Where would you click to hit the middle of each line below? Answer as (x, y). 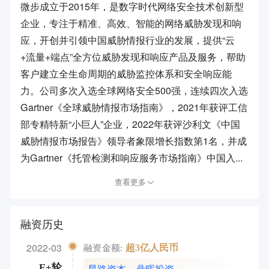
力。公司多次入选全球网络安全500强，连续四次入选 (134, 90)
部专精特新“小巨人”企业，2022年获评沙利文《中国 (131, 124)
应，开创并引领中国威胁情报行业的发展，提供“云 (128, 40)
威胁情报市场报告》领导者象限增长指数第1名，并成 (134, 141)
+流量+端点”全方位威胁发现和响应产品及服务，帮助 (133, 56)
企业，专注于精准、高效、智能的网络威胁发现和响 (131, 23)
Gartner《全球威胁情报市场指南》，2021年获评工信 (134, 107)
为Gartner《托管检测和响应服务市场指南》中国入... (132, 157)
